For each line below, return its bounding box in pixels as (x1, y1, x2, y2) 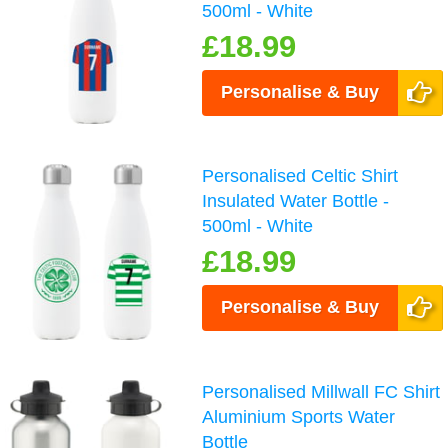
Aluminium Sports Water (202, 406, 396, 427)
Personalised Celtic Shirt (202, 166, 399, 187)
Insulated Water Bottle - (202, 191, 390, 212)
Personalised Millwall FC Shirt (202, 381, 441, 402)
